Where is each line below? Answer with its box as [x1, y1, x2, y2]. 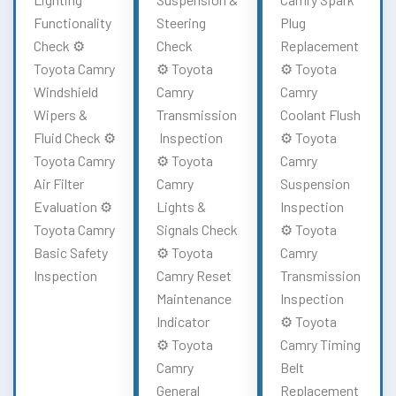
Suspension [279, 174, 350, 192]
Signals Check [156, 220, 239, 238]
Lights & [156, 197, 207, 215]
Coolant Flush [279, 105, 361, 123]
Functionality [34, 13, 111, 31]
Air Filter [34, 174, 84, 192]
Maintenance [156, 289, 232, 307]
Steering [156, 13, 207, 31]
